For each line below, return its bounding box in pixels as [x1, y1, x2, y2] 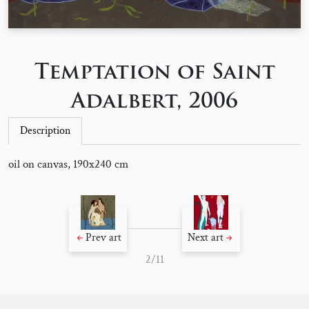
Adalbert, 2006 [71, 91, 238, 113]
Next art [188, 230, 223, 245]
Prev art [86, 230, 121, 245]
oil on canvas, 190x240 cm [8, 156, 128, 172]
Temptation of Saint [34, 62, 275, 84]
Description [20, 123, 70, 138]
